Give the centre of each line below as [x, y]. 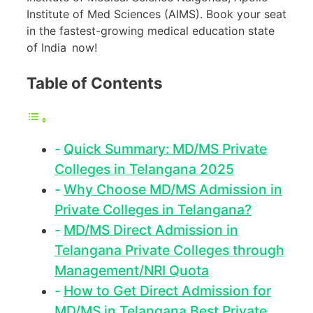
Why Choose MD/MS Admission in [173, 190]
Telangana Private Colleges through [169, 250]
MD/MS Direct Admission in [151, 230]
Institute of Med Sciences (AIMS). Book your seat [156, 14]
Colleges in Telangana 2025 [144, 169]
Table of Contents [95, 83]
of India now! [62, 47]
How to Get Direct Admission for [167, 291]
